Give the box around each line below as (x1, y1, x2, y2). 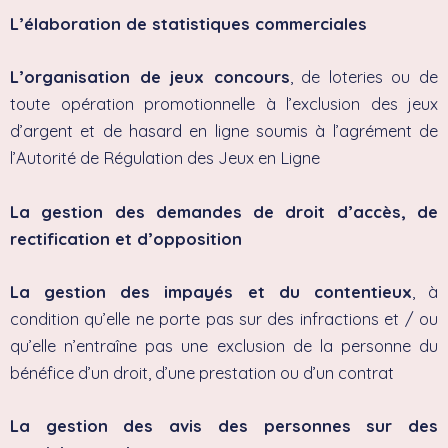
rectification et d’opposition (10, 228, 242, 249)
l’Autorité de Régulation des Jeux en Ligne (10, 148, 320, 169)
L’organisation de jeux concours (10, 67, 290, 88)
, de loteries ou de (289, 67, 439, 88)
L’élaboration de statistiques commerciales (10, 14, 367, 35)
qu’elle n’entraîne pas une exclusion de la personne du (10, 335, 438, 356)
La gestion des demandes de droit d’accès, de (10, 201, 438, 222)
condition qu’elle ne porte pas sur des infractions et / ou (10, 308, 438, 329)
